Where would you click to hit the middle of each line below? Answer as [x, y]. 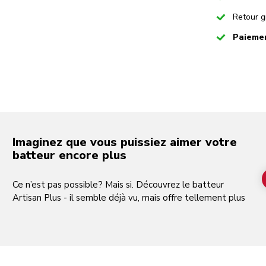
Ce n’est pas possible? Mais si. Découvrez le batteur [118, 184]
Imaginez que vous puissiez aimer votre [124, 142]
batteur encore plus [69, 155]
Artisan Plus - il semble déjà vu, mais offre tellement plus [129, 197]
